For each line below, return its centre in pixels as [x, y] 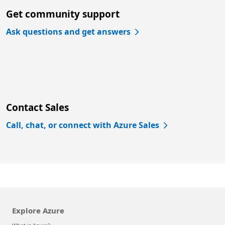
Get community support [63, 14]
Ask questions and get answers [68, 32]
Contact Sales [37, 107]
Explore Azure [38, 210]
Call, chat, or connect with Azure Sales [83, 125]
